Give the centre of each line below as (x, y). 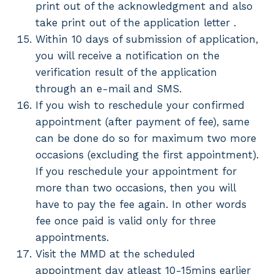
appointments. (72, 237)
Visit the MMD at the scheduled (115, 254)
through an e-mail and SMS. (109, 88)
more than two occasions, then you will (135, 187)
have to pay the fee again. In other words (141, 204)
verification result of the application (126, 72)
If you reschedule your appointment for (136, 171)
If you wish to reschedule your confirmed (140, 105)
